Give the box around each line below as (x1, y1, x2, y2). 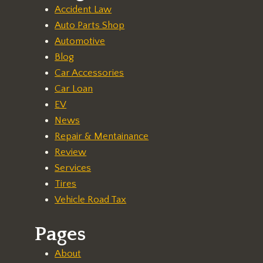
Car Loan (55, 83, 93, 94)
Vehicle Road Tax (55, 194, 127, 205)
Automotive (55, 35, 106, 46)
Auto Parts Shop (55, 19, 125, 31)
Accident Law (55, 4, 112, 15)
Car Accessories (55, 67, 124, 78)
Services (55, 162, 92, 173)
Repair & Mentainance (55, 130, 149, 141)
